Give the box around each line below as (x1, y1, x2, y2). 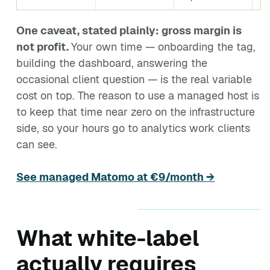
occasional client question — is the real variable (16, 72, 252, 86)
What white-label (16, 224, 199, 253)
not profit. (16, 40, 71, 54)
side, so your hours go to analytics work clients (16, 121, 250, 135)
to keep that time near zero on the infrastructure (16, 105, 255, 119)
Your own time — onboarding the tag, (71, 40, 256, 54)
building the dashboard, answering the (16, 56, 207, 70)
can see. (16, 137, 57, 151)
